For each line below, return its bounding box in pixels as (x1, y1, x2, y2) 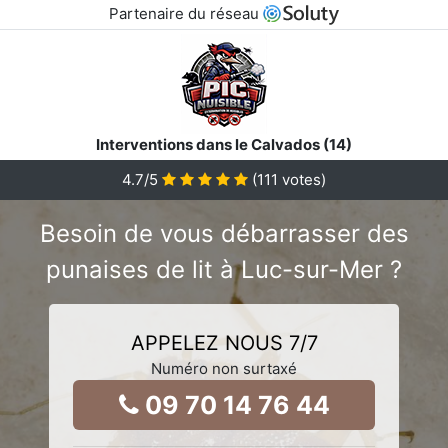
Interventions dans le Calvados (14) (96, 134, 352, 154)
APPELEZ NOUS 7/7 (130, 330, 318, 355)
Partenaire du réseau (108, 4, 263, 23)
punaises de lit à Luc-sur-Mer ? (46, 254, 402, 284)
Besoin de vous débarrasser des (39, 218, 409, 248)
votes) (278, 169, 326, 189)
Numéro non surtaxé (151, 358, 297, 378)
